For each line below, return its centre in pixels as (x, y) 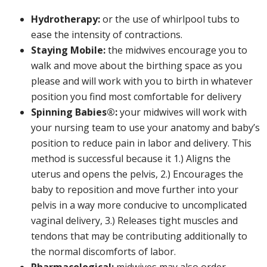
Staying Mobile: (68, 50)
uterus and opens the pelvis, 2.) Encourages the (137, 174)
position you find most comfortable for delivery (136, 97)
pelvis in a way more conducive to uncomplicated (139, 205)
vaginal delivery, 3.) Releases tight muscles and (134, 221)
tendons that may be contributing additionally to (139, 236)
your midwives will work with (182, 112)
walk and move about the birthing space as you (136, 66)
